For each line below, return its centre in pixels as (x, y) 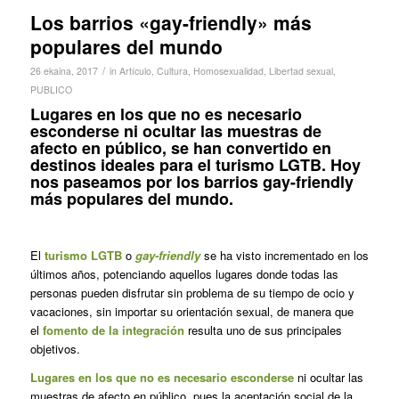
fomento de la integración (113, 330)
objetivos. (55, 348)
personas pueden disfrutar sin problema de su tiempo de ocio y (192, 292)
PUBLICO (51, 89)
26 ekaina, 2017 (64, 70)
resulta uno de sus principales (263, 330)
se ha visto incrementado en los (284, 255)
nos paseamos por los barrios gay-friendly (191, 181)
